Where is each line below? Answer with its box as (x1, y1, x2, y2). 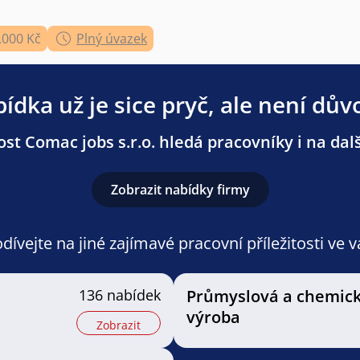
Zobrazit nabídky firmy (110, 181, 250, 198)
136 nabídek (78, 285, 161, 305)
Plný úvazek (76, 30, 147, 47)
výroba (186, 306, 240, 328)
